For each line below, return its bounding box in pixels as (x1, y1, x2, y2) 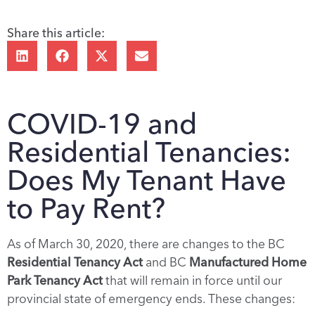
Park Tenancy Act (7, 272, 103, 288)
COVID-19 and (7, 107, 197, 141)
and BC (143, 254, 189, 269)
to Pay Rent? (7, 191, 165, 226)
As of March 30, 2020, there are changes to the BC (7, 236, 285, 251)
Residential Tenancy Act (7, 254, 143, 269)
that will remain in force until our (103, 272, 282, 288)
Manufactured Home (189, 254, 307, 269)
